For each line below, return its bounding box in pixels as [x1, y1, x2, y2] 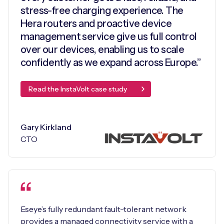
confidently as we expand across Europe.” [20, 56, 200, 68]
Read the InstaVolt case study [28, 84, 127, 93]
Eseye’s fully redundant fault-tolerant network [20, 203, 186, 214]
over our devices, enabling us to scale [20, 43, 184, 55]
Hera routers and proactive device [20, 17, 172, 29]
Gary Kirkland [20, 121, 71, 132]
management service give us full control [20, 30, 197, 42]
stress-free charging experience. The [20, 4, 183, 16]
